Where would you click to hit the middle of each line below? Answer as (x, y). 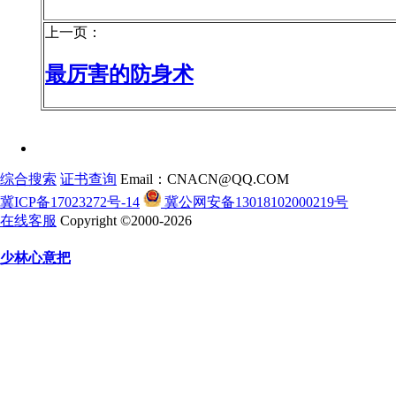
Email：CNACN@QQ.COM (203, 179)
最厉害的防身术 (119, 74)
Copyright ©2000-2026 (124, 220)
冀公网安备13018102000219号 (255, 202)
